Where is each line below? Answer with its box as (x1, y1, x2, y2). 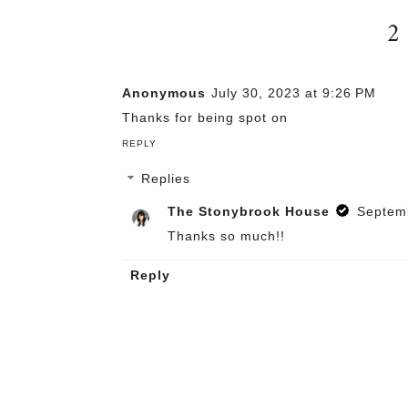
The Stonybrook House (168, 203, 331, 219)
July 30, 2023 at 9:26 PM (211, 86, 377, 101)
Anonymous (122, 86, 207, 101)
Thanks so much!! (168, 228, 286, 243)
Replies (141, 171, 191, 187)
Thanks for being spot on (122, 110, 289, 126)
